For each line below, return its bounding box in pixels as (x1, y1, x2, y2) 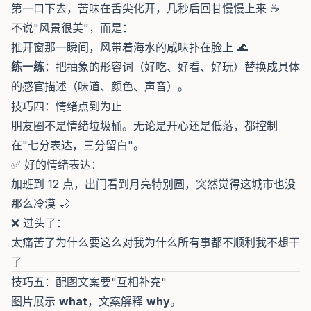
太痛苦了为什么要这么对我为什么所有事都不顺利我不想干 (11, 235, 300, 249)
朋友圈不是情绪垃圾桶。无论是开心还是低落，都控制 (11, 119, 278, 133)
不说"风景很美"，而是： (11, 21, 133, 35)
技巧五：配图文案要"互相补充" (11, 275, 167, 289)
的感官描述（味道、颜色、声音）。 (11, 79, 189, 93)
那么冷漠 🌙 (11, 196, 70, 210)
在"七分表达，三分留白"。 (11, 138, 144, 152)
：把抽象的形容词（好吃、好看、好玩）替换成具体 (44, 60, 300, 74)
